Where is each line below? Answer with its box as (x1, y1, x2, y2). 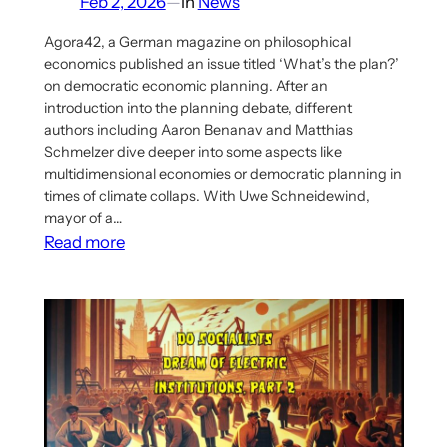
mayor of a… (43, 209, 122, 228)
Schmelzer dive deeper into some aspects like (43, 143, 342, 162)
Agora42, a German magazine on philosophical (43, 33, 351, 52)
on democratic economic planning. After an (43, 77, 328, 96)
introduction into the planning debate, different (43, 99, 352, 118)
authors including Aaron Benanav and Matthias (43, 121, 353, 140)
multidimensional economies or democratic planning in (43, 165, 402, 184)
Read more (43, 232, 125, 253)
